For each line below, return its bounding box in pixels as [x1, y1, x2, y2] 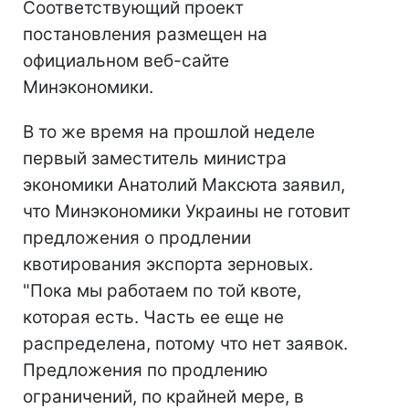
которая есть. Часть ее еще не [23, 307, 284, 328]
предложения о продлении [23, 227, 251, 248]
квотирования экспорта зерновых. [23, 254, 313, 275]
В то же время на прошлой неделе [23, 121, 315, 142]
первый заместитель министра [23, 148, 287, 169]
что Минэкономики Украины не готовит [23, 201, 351, 222]
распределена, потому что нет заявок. [23, 333, 348, 354]
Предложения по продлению [23, 360, 267, 381]
